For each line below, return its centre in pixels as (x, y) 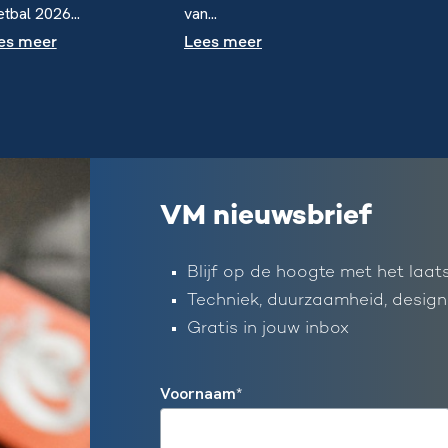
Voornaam (197, 393)
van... (200, 13)
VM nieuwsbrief (265, 216)
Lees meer (222, 43)
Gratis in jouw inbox (267, 328)
